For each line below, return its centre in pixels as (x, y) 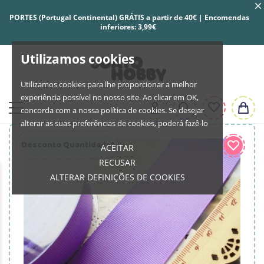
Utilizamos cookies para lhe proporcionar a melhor (109, 84)
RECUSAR (118, 162)
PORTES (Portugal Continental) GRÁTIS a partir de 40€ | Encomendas (129, 17)
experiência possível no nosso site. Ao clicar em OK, (110, 97)
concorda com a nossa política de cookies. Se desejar (112, 110)
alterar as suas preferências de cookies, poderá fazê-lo (114, 123)
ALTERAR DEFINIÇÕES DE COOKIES (117, 177)
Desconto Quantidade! (67, 145)
